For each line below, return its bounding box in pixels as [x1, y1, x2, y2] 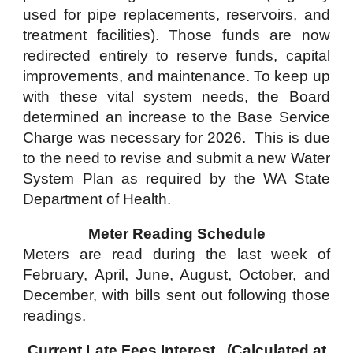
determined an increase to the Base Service [23, 109, 330, 125]
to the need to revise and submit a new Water [23, 150, 330, 166]
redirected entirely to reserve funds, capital [23, 47, 330, 64]
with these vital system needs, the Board [23, 88, 330, 105]
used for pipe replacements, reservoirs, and [23, 6, 330, 23]
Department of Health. [23, 191, 180, 207]
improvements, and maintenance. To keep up [23, 68, 330, 84]
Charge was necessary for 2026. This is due [23, 129, 330, 146]
